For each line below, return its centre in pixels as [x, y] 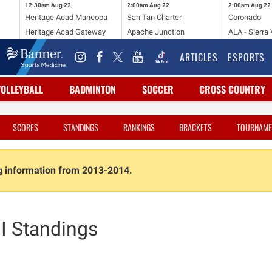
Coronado [245, 17]
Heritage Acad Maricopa [66, 17]
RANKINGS [139, 127]
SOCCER [158, 89]
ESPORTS [246, 57]
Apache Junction [155, 32]
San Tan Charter [154, 17]
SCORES [26, 127]
